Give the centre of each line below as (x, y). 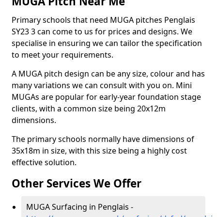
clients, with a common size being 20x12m (89, 108)
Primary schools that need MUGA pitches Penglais (103, 20)
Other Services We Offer (77, 183)
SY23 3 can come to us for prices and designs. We (102, 31)
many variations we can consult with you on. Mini (102, 85)
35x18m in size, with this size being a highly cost (99, 151)
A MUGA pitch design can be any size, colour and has (108, 74)
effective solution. (45, 162)
